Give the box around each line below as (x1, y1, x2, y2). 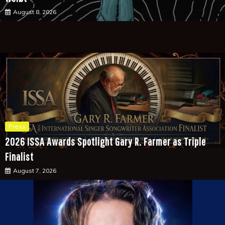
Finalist (5, 150, 34, 163)
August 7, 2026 (13, 167, 56, 175)
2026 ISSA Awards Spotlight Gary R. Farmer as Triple (5, 135, 206, 148)
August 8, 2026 (13, 8, 56, 16)
